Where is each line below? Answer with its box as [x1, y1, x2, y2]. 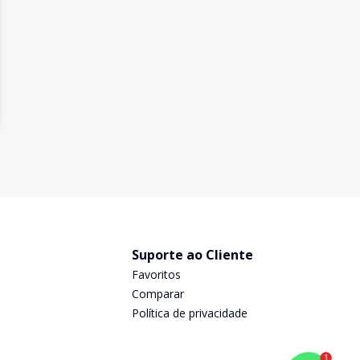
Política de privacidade [132, 305, 247, 321]
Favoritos [132, 267, 181, 282]
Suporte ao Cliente [132, 246, 253, 264]
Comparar [132, 286, 184, 301]
